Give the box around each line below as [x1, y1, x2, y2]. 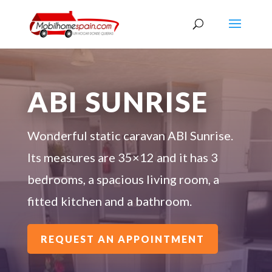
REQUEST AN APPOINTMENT [40, 233, 205, 245]
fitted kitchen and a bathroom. [27, 194, 192, 209]
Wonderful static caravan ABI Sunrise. [27, 128, 233, 143]
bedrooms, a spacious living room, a [27, 172, 219, 187]
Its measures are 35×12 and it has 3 [27, 150, 218, 165]
